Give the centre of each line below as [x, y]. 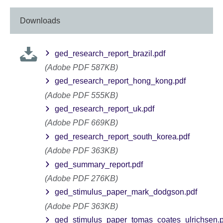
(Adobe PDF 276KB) [81, 179]
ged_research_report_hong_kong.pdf [120, 81]
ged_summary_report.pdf [99, 164]
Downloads [40, 21]
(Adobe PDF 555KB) [81, 95]
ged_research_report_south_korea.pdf [122, 136]
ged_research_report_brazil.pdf [110, 53]
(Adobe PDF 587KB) [81, 67]
